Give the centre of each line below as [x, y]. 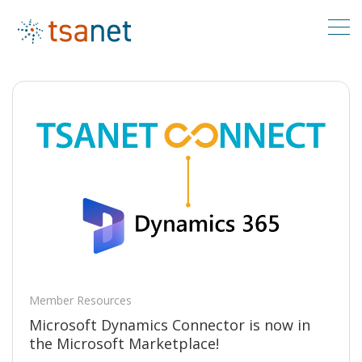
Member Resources [80, 301]
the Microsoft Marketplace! [124, 344]
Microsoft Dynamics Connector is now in [170, 325]
